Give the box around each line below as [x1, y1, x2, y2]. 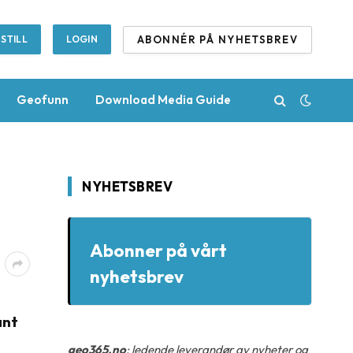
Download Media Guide [95, 92, 231, 107]
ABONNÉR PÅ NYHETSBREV [136, 32, 299, 46]
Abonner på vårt [90, 239, 227, 262]
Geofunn [17, 92, 69, 107]
